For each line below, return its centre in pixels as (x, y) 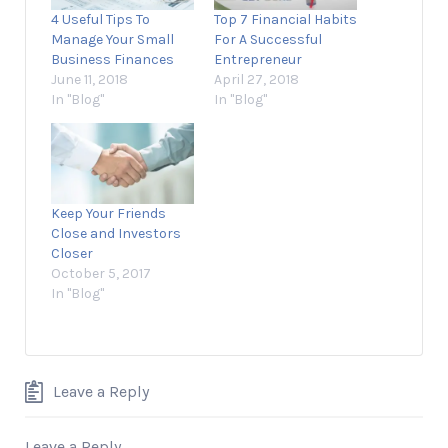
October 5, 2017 (101, 274)
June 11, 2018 (89, 79)
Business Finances (112, 59)
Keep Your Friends (108, 214)
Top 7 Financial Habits (285, 19)
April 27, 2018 (256, 79)
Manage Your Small (112, 39)
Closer (72, 254)
